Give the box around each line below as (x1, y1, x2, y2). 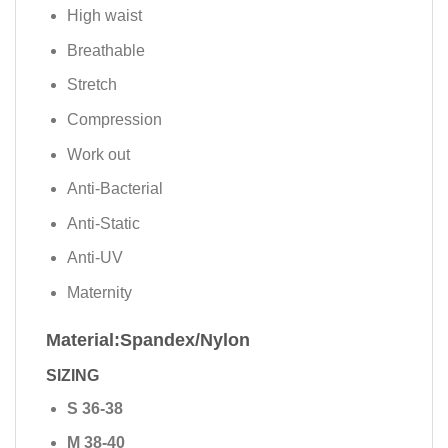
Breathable (66, 41, 145, 59)
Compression (66, 110, 162, 128)
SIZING (46, 366, 99, 384)
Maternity (66, 283, 132, 301)
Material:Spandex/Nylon (46, 329, 250, 350)
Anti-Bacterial (66, 180, 163, 198)
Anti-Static (66, 214, 140, 232)
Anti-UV (66, 249, 123, 267)
